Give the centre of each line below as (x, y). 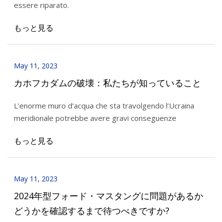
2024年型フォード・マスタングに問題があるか (108, 195)
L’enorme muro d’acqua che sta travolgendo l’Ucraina (104, 106)
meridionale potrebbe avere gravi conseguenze (95, 118)
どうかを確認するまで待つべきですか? (91, 210)
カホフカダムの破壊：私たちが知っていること (107, 83)
